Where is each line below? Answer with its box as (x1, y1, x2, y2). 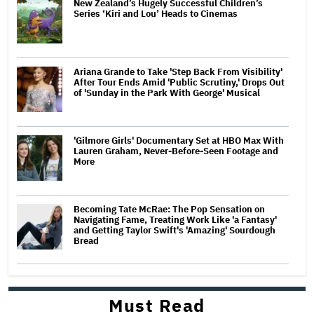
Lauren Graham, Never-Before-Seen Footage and (74, 144, 278, 157)
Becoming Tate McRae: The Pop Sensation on (74, 203, 265, 215)
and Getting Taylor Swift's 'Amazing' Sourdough (74, 224, 275, 236)
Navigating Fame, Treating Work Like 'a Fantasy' (74, 213, 277, 226)
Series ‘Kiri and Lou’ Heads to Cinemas (74, 7, 238, 20)
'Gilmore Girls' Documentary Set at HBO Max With (74, 134, 284, 146)
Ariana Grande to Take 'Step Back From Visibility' (74, 65, 282, 78)
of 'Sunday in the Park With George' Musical (74, 86, 260, 99)
